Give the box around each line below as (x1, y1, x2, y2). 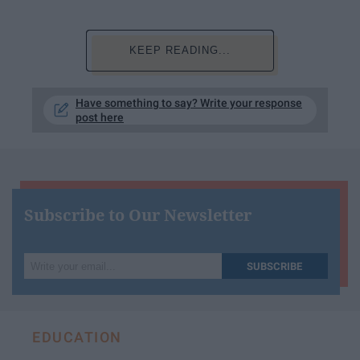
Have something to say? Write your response (76, 96, 302, 109)
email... (23, 292, 70, 309)
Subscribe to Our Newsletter (24, 204, 252, 226)
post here (76, 111, 124, 124)
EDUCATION (32, 329, 122, 346)
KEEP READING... (129, 44, 231, 56)
